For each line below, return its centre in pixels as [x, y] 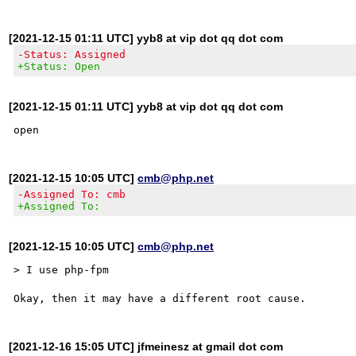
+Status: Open [59, 66]
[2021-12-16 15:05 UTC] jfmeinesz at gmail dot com [146, 346]
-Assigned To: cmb [72, 194]
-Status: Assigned [72, 54]
